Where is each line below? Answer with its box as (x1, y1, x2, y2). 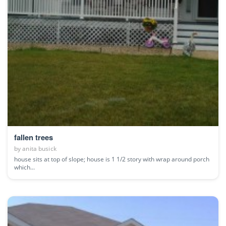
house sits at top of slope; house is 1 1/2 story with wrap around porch (14, 154, 209, 163)
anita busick (22, 144, 56, 152)
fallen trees (14, 131, 53, 143)
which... (14, 162, 35, 172)
